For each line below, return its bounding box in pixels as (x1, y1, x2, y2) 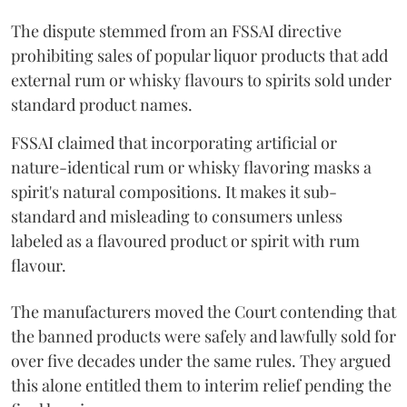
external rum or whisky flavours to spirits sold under (11, 69, 392, 91)
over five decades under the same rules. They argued (11, 350, 391, 372)
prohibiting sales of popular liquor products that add (11, 45, 388, 66)
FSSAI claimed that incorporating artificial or (11, 132, 337, 154)
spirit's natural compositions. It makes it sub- (11, 181, 337, 203)
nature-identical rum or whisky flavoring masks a (11, 156, 372, 178)
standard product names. (11, 94, 193, 115)
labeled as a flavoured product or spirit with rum (11, 230, 360, 252)
